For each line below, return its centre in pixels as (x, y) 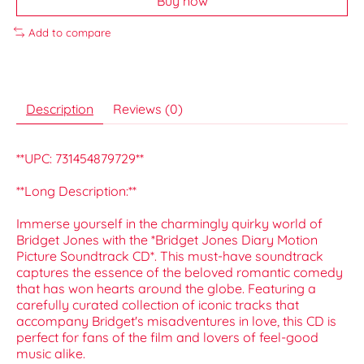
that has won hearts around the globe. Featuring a (166, 289)
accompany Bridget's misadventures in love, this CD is (176, 321)
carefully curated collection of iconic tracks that (158, 305)
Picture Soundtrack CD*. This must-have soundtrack (170, 256)
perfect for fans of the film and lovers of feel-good (167, 338)
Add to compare (69, 32)
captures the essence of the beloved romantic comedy (180, 273)
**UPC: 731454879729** (80, 159)
